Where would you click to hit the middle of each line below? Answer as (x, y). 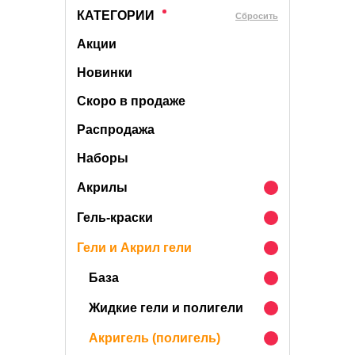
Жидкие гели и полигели (166, 308)
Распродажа (116, 130)
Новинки (105, 73)
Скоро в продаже (131, 101)
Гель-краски (115, 218)
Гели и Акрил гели (134, 248)
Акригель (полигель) (155, 338)
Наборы (103, 158)
